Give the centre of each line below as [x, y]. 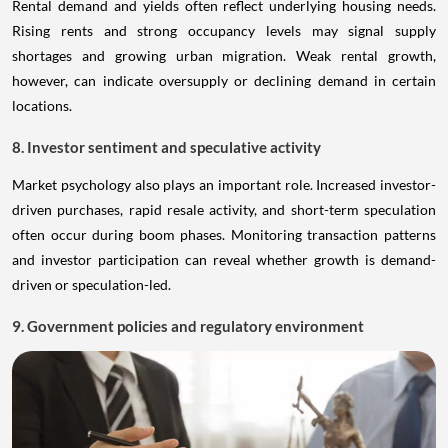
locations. [42, 105]
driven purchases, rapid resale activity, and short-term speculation [224, 209]
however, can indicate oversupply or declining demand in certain [224, 80]
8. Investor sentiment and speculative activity [166, 146]
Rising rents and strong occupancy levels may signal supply [224, 30]
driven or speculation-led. [91, 284]
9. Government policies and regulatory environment [188, 325]
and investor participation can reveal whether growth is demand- [224, 259]
